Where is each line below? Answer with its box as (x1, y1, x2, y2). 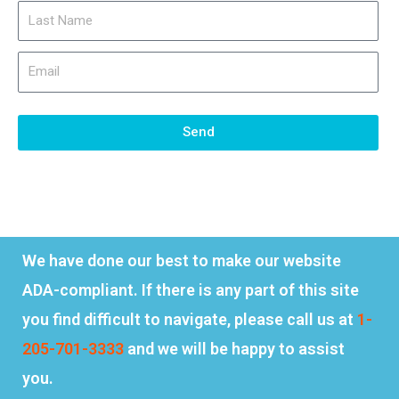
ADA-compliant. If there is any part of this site (22, 280, 359, 299)
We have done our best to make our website (22, 250, 341, 270)
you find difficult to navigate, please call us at (22, 309, 357, 329)
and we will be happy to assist (124, 338, 345, 358)
